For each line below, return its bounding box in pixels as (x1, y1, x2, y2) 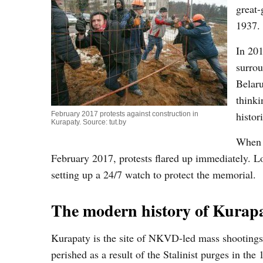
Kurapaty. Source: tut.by (51, 118, 126, 126)
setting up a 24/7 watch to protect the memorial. (51, 167, 256, 181)
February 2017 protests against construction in (51, 110, 198, 118)
